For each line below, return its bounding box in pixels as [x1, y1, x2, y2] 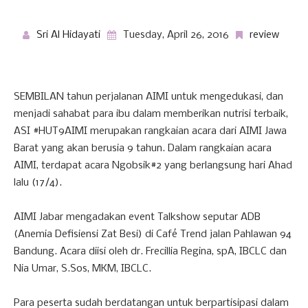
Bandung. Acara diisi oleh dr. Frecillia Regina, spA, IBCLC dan [14, 245, 287, 257]
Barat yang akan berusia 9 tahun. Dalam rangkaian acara [14, 142, 272, 154]
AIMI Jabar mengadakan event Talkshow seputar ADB [14, 211, 261, 223]
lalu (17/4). [14, 177, 62, 188]
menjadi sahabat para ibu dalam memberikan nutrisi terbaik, [14, 108, 288, 120]
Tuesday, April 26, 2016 [122, 29, 229, 41]
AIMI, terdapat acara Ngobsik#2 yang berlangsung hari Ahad [14, 159, 292, 171]
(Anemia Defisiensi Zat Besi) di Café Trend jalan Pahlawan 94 [14, 228, 291, 240]
